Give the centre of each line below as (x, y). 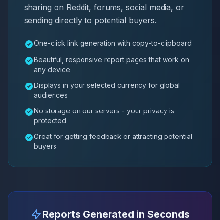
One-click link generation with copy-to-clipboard (113, 43)
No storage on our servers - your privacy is (104, 110)
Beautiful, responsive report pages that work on (111, 59)
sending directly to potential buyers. (90, 20)
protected (50, 120)
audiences (51, 95)
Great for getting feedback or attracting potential (113, 136)
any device (52, 69)
